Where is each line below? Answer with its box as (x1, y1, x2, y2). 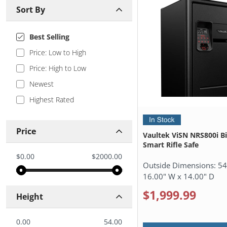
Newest (29, 79, 54, 89)
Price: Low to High (29, 48, 86, 58)
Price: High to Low (29, 63, 86, 73)
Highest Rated (29, 95, 74, 105)
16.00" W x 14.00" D (143, 171, 215, 181)
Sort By (16, 4, 45, 16)
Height (16, 191, 43, 203)
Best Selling (29, 32, 69, 42)
